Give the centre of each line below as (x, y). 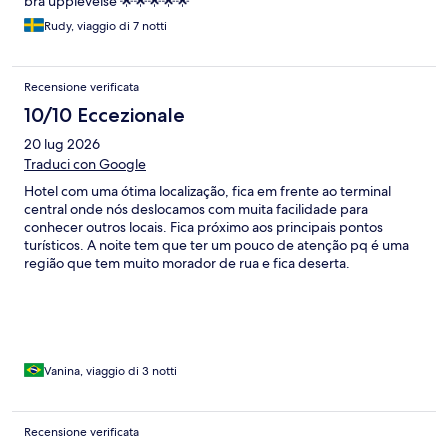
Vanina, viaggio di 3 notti (110, 371)
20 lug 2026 (62, 144)
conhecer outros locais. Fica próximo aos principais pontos (203, 227)
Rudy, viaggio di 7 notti (105, 26)
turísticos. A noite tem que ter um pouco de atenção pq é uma (216, 245)
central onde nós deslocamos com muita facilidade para (196, 209)
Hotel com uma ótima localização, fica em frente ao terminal (207, 191)
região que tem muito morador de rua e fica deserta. (187, 263)
